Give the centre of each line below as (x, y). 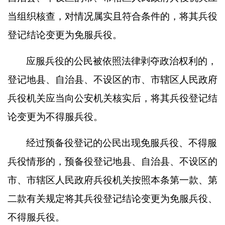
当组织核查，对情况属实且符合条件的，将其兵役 (113, 16)
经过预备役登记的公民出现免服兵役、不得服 (122, 143)
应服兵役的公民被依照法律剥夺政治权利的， (122, 61)
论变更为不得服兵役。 (55, 117)
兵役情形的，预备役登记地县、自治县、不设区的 (113, 161)
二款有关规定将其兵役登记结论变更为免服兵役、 (113, 199)
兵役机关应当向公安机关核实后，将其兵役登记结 (113, 98)
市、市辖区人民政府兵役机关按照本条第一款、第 (113, 180)
